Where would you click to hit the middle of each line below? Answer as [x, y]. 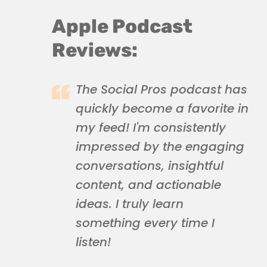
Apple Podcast [122, 26]
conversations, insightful [150, 166]
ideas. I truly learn [130, 204]
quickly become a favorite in [162, 108]
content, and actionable [148, 185]
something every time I [145, 223]
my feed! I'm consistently [151, 128]
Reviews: [95, 50]
